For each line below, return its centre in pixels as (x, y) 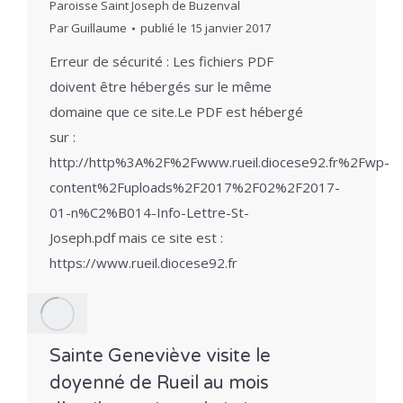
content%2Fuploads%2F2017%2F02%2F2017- (195, 187)
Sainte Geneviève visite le (160, 356)
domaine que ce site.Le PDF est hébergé (176, 112)
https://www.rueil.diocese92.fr (143, 263)
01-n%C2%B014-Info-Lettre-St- (149, 212)
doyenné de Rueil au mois (159, 383)
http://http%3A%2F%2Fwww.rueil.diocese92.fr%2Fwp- (219, 162)
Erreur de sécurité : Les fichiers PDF (161, 61)
